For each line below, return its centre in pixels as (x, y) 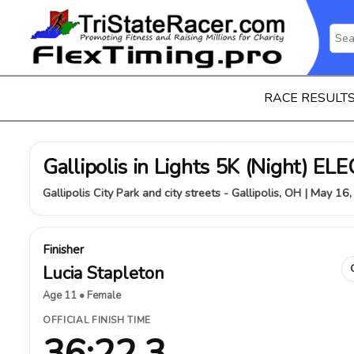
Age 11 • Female (82, 296)
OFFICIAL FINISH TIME (97, 320)
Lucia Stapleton (104, 273)
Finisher (63, 250)
